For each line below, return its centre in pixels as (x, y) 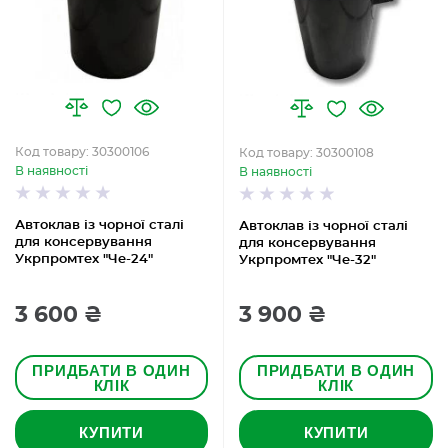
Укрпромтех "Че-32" (307, 260)
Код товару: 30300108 (306, 153)
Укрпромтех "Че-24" (84, 259)
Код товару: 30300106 (82, 152)
